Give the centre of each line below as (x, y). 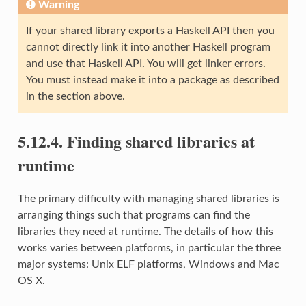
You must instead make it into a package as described (152, 80)
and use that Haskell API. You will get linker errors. (145, 63)
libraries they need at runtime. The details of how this (145, 231)
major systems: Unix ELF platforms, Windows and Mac (148, 264)
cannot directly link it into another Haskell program (148, 47)
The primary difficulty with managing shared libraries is (148, 198)
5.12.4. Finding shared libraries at (136, 141)
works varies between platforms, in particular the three (149, 248)
